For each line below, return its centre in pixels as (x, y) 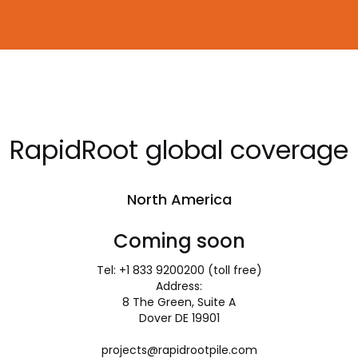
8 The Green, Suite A (179, 302)
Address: (179, 286)
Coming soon (179, 241)
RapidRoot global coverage (179, 150)
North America (179, 199)
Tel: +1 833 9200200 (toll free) (179, 270)
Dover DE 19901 (179, 318)
